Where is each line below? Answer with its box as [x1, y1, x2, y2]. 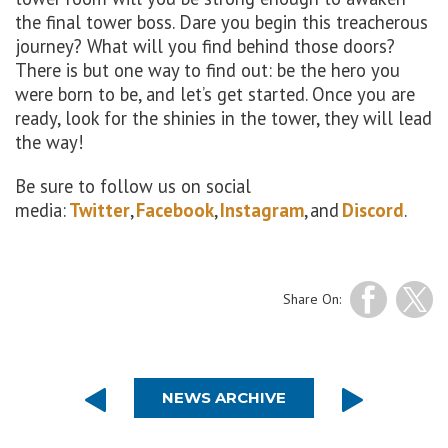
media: [15, 198, 69, 223]
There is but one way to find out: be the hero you [15, 58, 400, 83]
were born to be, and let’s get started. [15, 82, 312, 107]
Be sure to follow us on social [15, 174, 251, 199]
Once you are [312, 82, 415, 107]
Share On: [283, 290, 341, 309]
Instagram [220, 198, 304, 223]
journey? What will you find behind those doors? [15, 34, 395, 59]
